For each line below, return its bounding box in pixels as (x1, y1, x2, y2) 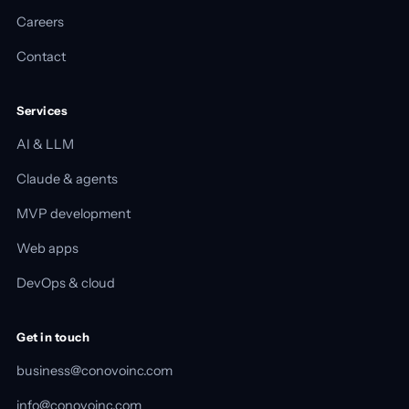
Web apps (16, 239, 79, 257)
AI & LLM (16, 135, 74, 152)
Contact (16, 47, 66, 65)
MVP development (16, 204, 131, 222)
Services (16, 102, 68, 118)
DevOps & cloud (16, 274, 115, 291)
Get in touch (16, 329, 90, 344)
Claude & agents (16, 170, 118, 187)
